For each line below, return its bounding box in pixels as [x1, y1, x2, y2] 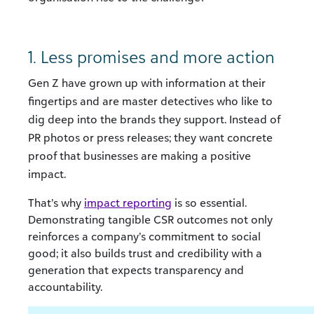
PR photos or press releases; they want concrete [28, 130, 273, 145]
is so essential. [172, 196, 247, 210]
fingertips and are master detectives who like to [28, 94, 273, 109]
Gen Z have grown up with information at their [28, 76, 266, 90]
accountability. [28, 280, 102, 294]
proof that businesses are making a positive [28, 149, 251, 163]
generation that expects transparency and [28, 263, 244, 278]
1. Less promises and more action [28, 46, 275, 68]
